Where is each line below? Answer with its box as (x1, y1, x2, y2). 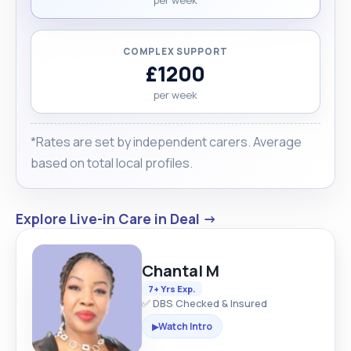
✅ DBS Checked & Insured (142, 295, 267, 310)
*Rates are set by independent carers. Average (31, 132, 302, 150)
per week (154, 87, 197, 102)
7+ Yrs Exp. (148, 282, 196, 295)
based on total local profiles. (31, 154, 193, 172)
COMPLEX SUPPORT (123, 45, 228, 57)
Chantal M (142, 259, 219, 281)
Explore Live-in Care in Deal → (16, 208, 217, 228)
